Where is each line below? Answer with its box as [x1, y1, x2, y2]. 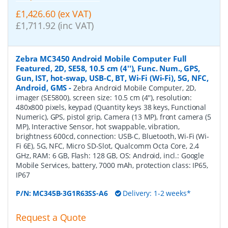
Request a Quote [16, 211, 86, 223]
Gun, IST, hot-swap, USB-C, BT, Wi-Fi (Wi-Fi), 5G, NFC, [16, 72, 209, 83]
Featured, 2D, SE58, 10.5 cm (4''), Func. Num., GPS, [16, 63, 200, 73]
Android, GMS [16, 82, 67, 93]
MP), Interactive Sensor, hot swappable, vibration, [16, 121, 180, 131]
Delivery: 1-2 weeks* [121, 188, 191, 198]
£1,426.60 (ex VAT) [16, 8, 91, 20]
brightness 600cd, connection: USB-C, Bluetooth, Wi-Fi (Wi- [16, 131, 209, 141]
